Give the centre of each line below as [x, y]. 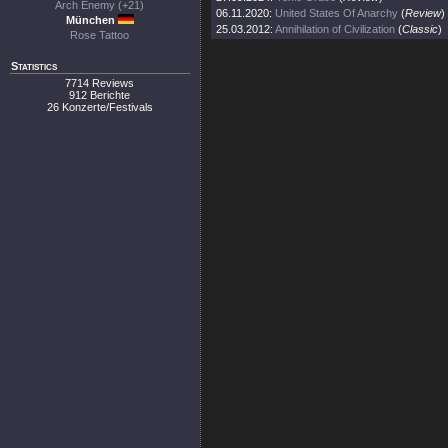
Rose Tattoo [100, 35]
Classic [420, 29]
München [91, 20]
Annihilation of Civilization [335, 29]
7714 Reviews [100, 83]
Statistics [34, 66]
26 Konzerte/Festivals [100, 107]
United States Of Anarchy [336, 13]
